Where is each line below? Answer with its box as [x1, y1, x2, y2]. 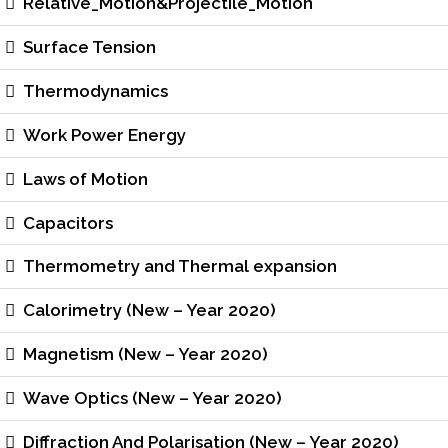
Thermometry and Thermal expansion [23, 256, 338, 277]
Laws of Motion [23, 168, 149, 189]
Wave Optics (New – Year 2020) [23, 387, 283, 408]
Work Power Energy [23, 124, 187, 145]
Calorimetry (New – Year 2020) [23, 300, 277, 321]
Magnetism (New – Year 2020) [23, 343, 269, 364]
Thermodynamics [23, 81, 169, 102]
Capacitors [23, 212, 114, 233]
